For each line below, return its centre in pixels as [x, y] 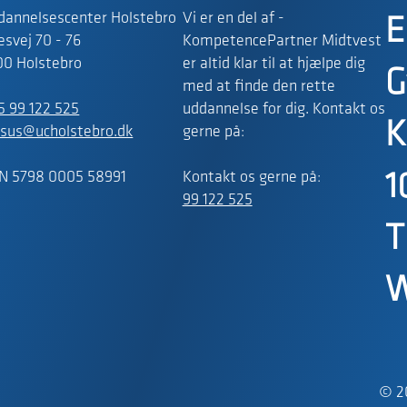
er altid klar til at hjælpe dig [273, 65]
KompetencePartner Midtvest [282, 42]
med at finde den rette [258, 87]
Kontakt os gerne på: [251, 178]
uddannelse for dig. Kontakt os [283, 110]
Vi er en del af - [233, 19]
